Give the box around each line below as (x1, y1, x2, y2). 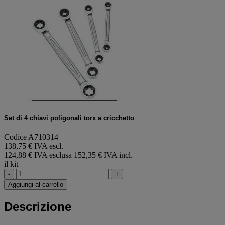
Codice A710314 (4, 133, 58, 142)
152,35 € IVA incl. (74, 151, 133, 160)
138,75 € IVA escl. (4, 142, 63, 151)
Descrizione (4, 199, 71, 213)
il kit (4, 160, 18, 169)
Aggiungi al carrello (8, 181, 63, 189)
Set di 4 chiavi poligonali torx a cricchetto (4, 114, 134, 122)
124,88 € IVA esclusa (4, 151, 74, 160)
